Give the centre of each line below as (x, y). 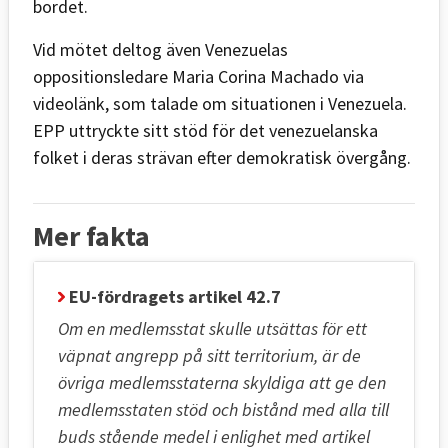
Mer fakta (91, 235)
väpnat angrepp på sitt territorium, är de (209, 355)
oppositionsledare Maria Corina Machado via (198, 76)
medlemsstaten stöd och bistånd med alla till (223, 409)
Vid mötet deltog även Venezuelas (160, 49)
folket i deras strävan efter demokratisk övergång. (222, 157)
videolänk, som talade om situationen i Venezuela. (220, 103)
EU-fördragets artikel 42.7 (173, 296)
